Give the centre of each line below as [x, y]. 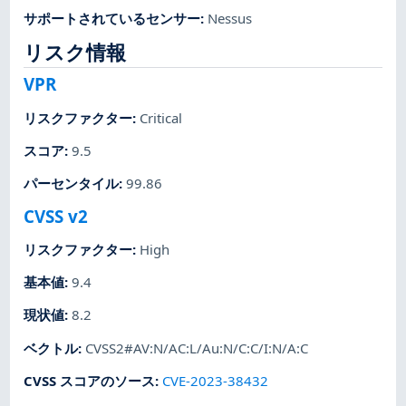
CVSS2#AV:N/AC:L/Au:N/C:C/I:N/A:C [197, 348]
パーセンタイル [72, 184]
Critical [161, 117]
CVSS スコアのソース [90, 380]
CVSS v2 [56, 216]
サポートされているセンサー [112, 18]
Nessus [230, 18]
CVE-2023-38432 [216, 380]
